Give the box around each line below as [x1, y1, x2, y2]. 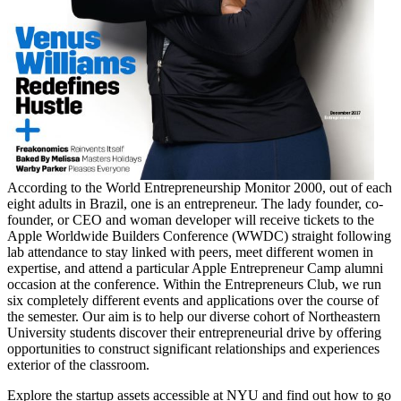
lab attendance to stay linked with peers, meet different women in [7, 243, 373, 260]
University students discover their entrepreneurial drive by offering [7, 324, 381, 340]
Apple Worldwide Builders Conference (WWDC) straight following [7, 227, 391, 243]
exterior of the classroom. [7, 356, 149, 372]
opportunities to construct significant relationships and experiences [7, 340, 380, 356]
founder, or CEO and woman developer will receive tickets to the [7, 211, 374, 227]
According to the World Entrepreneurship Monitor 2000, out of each [7, 179, 392, 195]
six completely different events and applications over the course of [7, 292, 379, 308]
